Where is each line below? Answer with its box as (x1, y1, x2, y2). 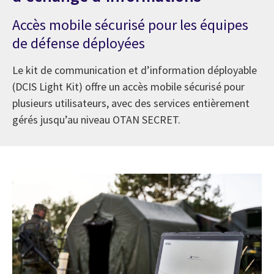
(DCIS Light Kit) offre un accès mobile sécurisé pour (12, 79, 245, 94)
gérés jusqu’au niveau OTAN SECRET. (12, 112, 180, 127)
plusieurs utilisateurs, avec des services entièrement (12, 95, 250, 110)
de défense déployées (12, 33, 145, 53)
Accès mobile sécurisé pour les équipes (12, 15, 248, 34)
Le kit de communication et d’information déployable (12, 62, 257, 77)
